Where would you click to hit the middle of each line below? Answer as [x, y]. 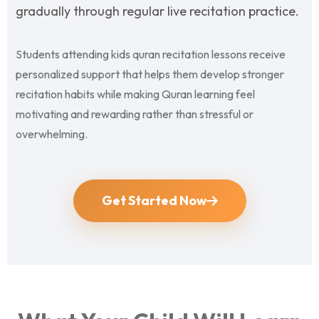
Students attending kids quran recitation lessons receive [151, 54]
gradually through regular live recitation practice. [157, 11]
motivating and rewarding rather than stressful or [135, 114]
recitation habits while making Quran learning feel [135, 94]
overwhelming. [52, 134]
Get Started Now [154, 200]
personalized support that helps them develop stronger [150, 74]
